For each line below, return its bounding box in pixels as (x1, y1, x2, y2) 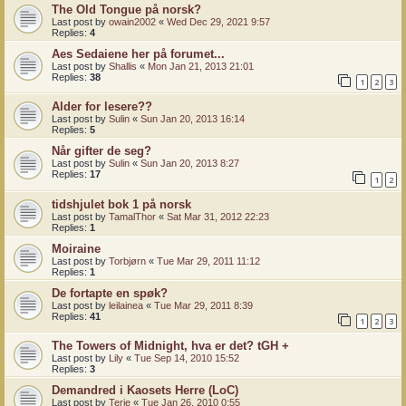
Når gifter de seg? (52, 144, 151, 159)
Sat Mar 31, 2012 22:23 (167, 210, 269, 222)
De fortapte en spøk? (52, 285, 168, 300)
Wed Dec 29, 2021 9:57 (167, 15, 270, 27)
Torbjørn (109, 255, 146, 266)
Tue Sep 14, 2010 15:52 (134, 353, 239, 364)
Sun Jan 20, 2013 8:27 (140, 158, 239, 169)
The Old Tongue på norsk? (52, 2, 201, 16)
